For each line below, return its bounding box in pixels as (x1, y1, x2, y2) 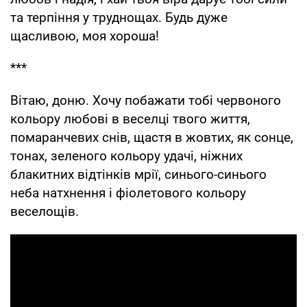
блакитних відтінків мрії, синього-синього (10, 166, 267, 182)
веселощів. (10, 203, 79, 219)
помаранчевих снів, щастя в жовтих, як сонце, (10, 129, 293, 145)
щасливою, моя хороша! (10, 27, 159, 44)
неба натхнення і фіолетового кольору (10, 184, 246, 201)
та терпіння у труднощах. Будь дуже (10, 9, 228, 25)
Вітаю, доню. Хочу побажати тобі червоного (10, 92, 281, 108)
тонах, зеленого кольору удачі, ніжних (10, 147, 243, 164)
